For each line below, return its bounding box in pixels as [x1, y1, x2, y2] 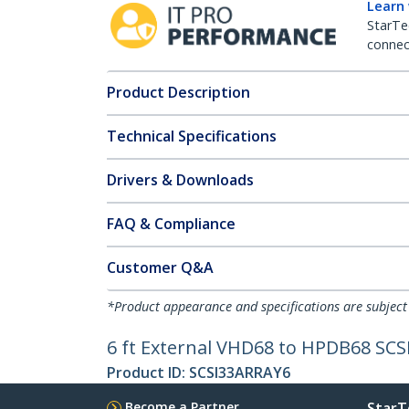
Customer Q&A [107, 257, 214, 278]
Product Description [107, 82, 250, 102]
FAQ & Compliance [107, 214, 236, 234]
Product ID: [107, 362, 189, 383]
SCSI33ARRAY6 [189, 362, 290, 383]
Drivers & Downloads [107, 170, 254, 190]
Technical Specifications [107, 126, 277, 146]
